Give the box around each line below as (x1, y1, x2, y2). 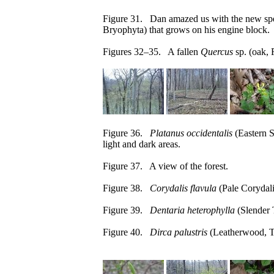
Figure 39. (103, 205, 150, 215)
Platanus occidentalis (150, 128, 232, 138)
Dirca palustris (150, 227, 207, 237)
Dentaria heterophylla (150, 205, 235, 215)
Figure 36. (103, 128, 150, 138)
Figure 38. (103, 183, 150, 193)
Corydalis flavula (150, 183, 217, 193)
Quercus (201, 46, 233, 57)
